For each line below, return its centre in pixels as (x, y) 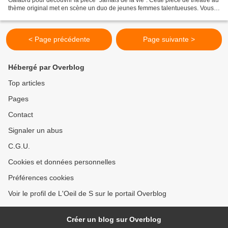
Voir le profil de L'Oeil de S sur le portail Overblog (87, 193)
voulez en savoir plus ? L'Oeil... (51, 16)
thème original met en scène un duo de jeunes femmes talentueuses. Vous (111, 8)
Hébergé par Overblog (46, 67)
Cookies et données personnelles (62, 162)
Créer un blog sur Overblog (114, 219)
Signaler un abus (35, 130)
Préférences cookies (41, 178)
